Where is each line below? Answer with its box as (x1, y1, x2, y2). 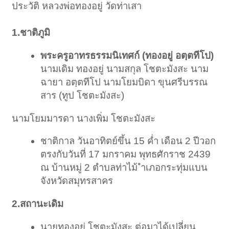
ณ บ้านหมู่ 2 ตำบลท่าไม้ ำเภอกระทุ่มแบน (40, 162, 208, 173)
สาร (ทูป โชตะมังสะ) (40, 89, 125, 101)
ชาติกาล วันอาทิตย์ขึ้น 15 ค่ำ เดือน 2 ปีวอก (40, 135, 216, 147)
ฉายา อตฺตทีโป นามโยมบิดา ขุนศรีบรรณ (40, 76, 208, 87)
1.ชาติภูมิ (12, 27, 51, 38)
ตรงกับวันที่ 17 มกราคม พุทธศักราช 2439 (40, 149, 211, 160)
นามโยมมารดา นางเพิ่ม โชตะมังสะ (12, 112, 156, 124)
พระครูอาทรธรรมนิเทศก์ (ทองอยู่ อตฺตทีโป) (40, 50, 214, 61)
